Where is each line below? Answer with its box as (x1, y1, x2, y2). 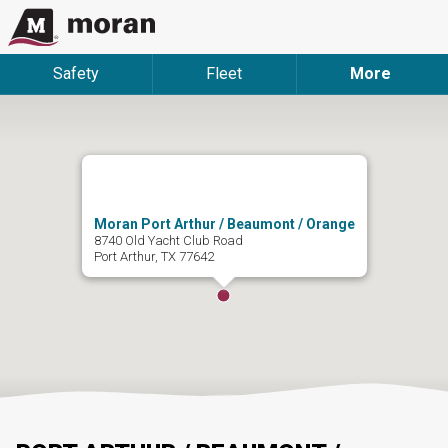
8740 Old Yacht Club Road (93, 232, 243, 248)
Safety (53, 63, 100, 83)
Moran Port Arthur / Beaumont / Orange (93, 215, 355, 232)
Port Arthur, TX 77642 (93, 248, 214, 264)
